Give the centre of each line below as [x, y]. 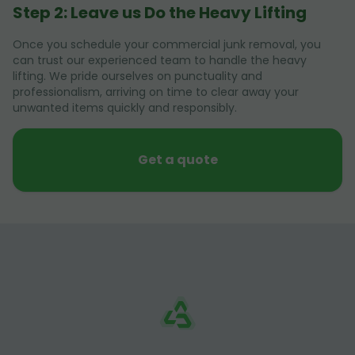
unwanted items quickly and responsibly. [125, 107]
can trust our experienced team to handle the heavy [160, 60]
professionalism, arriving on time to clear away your [156, 92]
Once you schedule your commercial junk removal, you [167, 44]
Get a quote [177, 159]
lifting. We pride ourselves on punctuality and [137, 76]
